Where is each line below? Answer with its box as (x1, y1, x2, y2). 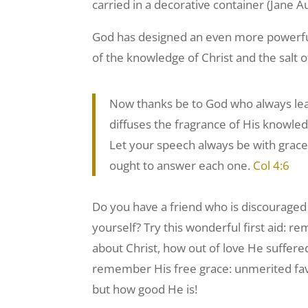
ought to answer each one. (109, 157, 254, 174)
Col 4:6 (253, 157, 290, 174)
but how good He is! (92, 281, 198, 298)
